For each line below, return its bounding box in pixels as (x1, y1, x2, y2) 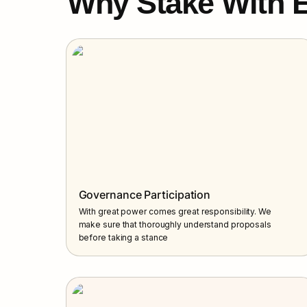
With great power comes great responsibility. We (78, 206, 271, 217)
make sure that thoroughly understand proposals (78, 219, 271, 230)
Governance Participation (78, 187, 211, 201)
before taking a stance (78, 232, 169, 243)
